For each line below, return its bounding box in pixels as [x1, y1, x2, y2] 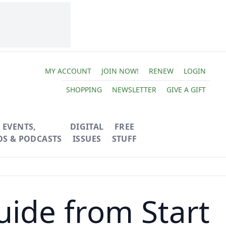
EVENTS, [2, 121, 36, 132]
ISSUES [72, 133, 101, 144]
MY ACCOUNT [44, 66, 91, 76]
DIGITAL [70, 121, 104, 132]
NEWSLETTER [111, 84, 156, 94]
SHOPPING [66, 84, 102, 94]
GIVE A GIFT [166, 84, 206, 94]
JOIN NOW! [101, 66, 139, 76]
